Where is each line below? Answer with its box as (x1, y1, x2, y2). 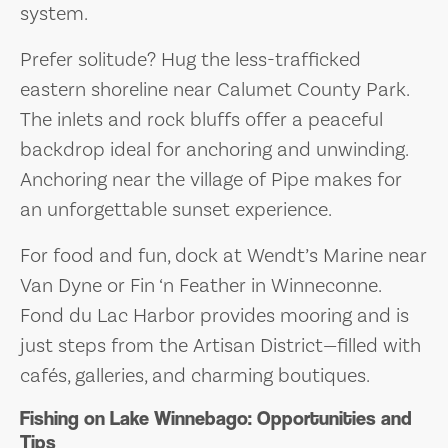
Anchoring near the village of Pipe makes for (20, 166, 402, 193)
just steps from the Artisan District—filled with (20, 332, 421, 359)
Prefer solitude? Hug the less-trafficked (20, 46, 361, 73)
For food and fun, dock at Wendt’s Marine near (20, 242, 427, 269)
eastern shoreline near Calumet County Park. (20, 76, 409, 103)
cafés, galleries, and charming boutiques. (20, 362, 370, 389)
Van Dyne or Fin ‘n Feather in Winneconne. (20, 272, 381, 299)
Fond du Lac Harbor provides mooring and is (20, 302, 409, 329)
